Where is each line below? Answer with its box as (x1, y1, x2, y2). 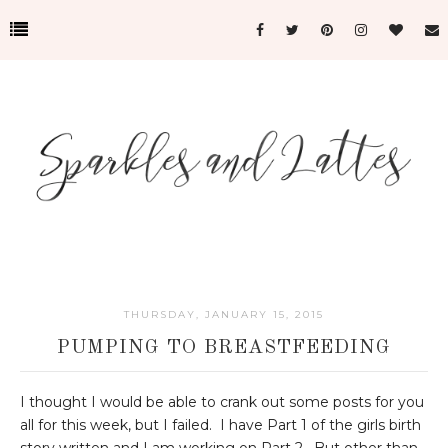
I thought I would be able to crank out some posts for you (20, 393, 424, 412)
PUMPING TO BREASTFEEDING (57, 338, 391, 359)
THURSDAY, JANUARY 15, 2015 (124, 308, 324, 322)
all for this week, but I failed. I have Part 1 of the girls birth (20, 416, 421, 435)
